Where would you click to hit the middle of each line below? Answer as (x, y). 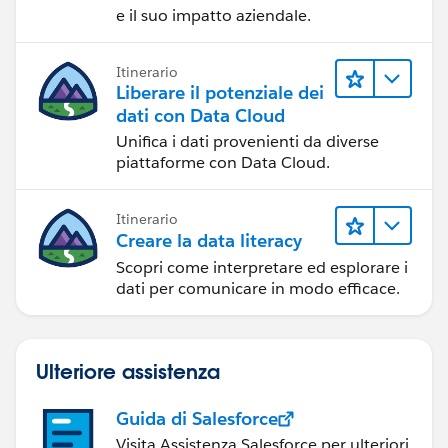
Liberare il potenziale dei (220, 92)
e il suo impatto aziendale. (213, 15)
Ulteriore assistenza (128, 371)
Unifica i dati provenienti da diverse (247, 141)
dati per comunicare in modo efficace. (258, 289)
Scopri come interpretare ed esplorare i (262, 268)
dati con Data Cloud (200, 115)
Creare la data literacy (209, 241)
